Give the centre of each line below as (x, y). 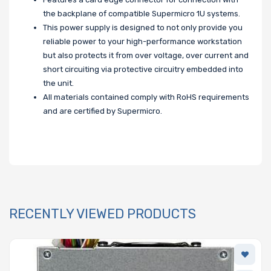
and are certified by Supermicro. (103, 111)
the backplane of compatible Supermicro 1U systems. (142, 13)
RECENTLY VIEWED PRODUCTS (103, 214)
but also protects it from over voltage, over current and (146, 55)
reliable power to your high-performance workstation (142, 41)
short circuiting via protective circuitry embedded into (143, 69)
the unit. (58, 83)
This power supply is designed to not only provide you (143, 27)
